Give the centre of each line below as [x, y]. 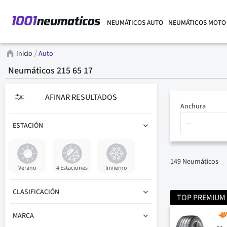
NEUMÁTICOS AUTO [135, 23]
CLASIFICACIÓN [36, 192]
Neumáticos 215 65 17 [50, 71]
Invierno [116, 168]
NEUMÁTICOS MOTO [197, 23]
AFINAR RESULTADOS [81, 97]
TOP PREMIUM [201, 198]
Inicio [25, 53]
